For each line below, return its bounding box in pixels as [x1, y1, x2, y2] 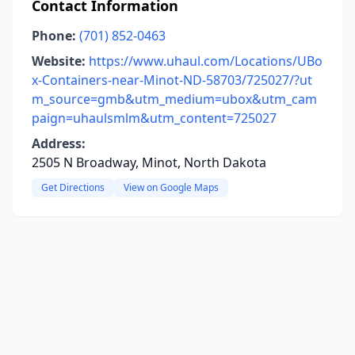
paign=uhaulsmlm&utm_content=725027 [32, 109, 277, 127]
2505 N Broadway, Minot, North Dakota [32, 154, 266, 171]
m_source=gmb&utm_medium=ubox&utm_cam [32, 90, 317, 108]
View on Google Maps [124, 181, 219, 194]
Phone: [32, 27, 76, 44]
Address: [32, 135, 86, 152]
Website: [32, 52, 86, 70]
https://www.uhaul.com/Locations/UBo [89, 52, 323, 70]
